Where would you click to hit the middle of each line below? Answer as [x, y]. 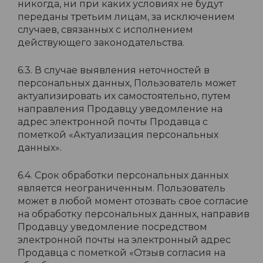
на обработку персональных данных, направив [134, 214]
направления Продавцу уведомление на [120, 109]
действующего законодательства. [101, 43]
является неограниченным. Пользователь [122, 188]
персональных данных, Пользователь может [127, 83]
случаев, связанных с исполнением [105, 30]
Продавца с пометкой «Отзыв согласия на [122, 253]
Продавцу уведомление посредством [112, 227]
